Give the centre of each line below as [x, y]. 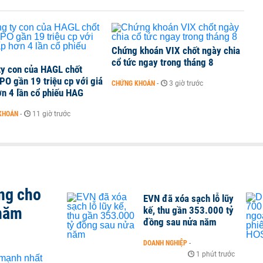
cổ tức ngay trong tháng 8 [163, 62]
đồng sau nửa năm [180, 222]
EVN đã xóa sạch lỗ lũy [188, 198]
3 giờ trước [186, 83]
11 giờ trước [51, 114]
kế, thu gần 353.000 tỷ [188, 210]
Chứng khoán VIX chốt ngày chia [176, 50]
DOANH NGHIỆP [165, 243]
